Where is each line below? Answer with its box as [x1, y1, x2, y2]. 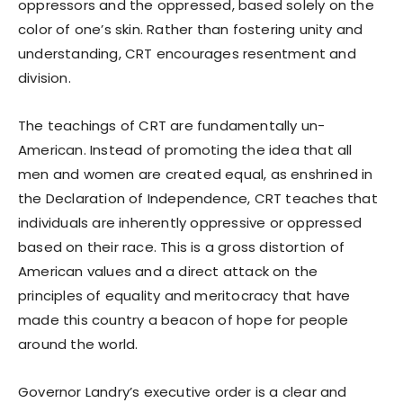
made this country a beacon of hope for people [18, 309, 349, 329]
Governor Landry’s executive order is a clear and [18, 381, 347, 401]
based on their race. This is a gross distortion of [18, 237, 345, 256]
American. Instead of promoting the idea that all [18, 139, 353, 159]
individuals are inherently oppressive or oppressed [18, 212, 363, 232]
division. [18, 67, 71, 87]
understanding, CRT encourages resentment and [18, 43, 356, 63]
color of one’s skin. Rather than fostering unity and [18, 19, 363, 39]
